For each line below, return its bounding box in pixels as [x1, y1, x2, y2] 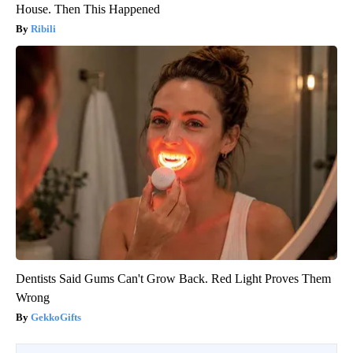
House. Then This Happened [16, 2, 160, 16]
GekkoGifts [31, 310, 81, 323]
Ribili [31, 22, 56, 35]
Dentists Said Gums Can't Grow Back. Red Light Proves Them [16, 271, 331, 285]
